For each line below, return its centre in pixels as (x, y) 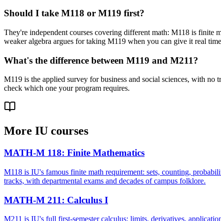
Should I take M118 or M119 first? (74, 13)
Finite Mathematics (106, 153)
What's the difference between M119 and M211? (101, 60)
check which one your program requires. (67, 88)
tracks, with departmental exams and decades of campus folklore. (105, 181)
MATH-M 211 (33, 200)
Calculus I (88, 200)
